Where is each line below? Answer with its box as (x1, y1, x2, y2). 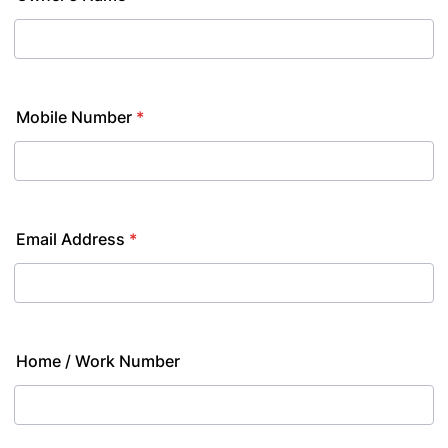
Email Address (16, 229, 125, 249)
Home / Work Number (16, 351, 180, 371)
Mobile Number (16, 107, 132, 127)
